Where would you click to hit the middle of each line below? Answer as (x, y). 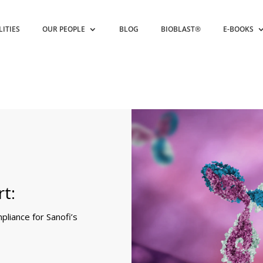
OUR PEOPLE (64, 29)
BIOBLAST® (181, 29)
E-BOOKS (239, 29)
